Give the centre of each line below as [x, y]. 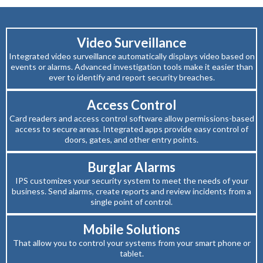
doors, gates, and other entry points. [131, 140]
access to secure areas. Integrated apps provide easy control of [131, 129]
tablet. [131, 254]
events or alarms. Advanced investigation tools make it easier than [131, 67]
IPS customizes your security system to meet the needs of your [131, 181]
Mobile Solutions [131, 230]
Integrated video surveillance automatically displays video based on [131, 56]
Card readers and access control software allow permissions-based [131, 119]
